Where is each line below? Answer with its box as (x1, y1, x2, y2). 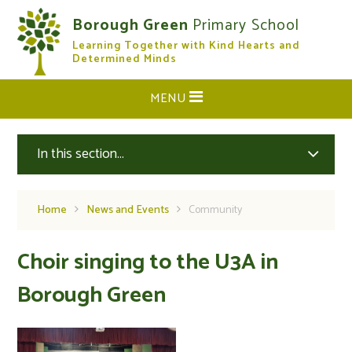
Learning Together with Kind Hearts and (72, 37, 301, 55)
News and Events (86, 201, 170, 219)
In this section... (37, 143, 125, 165)
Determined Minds (72, 50, 178, 68)
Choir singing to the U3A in (17, 244, 279, 280)
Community (189, 201, 243, 219)
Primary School (192, 13, 300, 38)
